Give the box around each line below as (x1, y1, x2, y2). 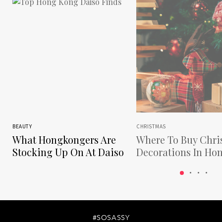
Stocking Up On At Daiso (12, 145, 124, 159)
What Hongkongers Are (12, 133, 116, 146)
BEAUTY (12, 122, 32, 130)
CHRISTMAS (136, 122, 166, 130)
